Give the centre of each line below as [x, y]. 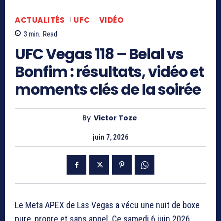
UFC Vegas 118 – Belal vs [99, 55]
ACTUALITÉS [40, 20]
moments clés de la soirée [108, 90]
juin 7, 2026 [110, 137]
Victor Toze [115, 118]
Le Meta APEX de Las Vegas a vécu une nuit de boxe [107, 205]
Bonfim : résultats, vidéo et [110, 72]
